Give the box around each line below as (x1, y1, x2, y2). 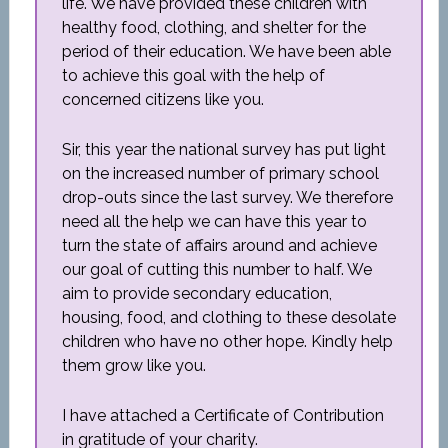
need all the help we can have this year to (61, 212, 367, 231)
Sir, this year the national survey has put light (61, 140, 386, 159)
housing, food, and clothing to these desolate (61, 308, 396, 327)
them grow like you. (61, 356, 206, 375)
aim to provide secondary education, (61, 284, 332, 303)
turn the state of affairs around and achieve (61, 236, 377, 255)
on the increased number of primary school (61, 164, 379, 183)
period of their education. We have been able (61, 42, 391, 61)
